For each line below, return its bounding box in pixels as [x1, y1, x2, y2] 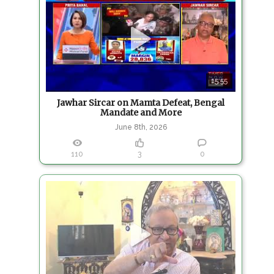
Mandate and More [100, 107, 182, 119]
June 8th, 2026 [114, 123, 167, 132]
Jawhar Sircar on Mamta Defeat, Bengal [57, 97, 224, 109]
